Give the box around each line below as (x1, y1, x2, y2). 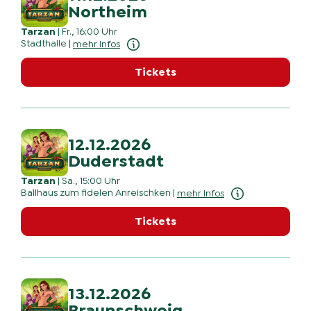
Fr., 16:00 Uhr (62, 27, 117, 37)
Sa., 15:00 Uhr (62, 176, 120, 187)
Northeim (68, 3, 147, 21)
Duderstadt (68, 153, 164, 170)
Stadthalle (21, 39, 67, 49)
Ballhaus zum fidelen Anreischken (21, 188, 171, 199)
